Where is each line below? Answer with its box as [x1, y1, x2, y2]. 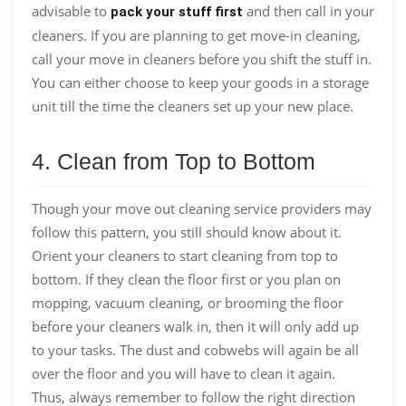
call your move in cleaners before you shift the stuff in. [32, 49, 372, 68]
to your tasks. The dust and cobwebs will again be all [32, 340, 359, 359]
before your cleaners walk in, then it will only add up [32, 316, 359, 335]
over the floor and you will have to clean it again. [32, 363, 335, 382]
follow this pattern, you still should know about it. [32, 222, 342, 241]
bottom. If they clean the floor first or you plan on [32, 269, 341, 288]
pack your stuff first [111, 3, 243, 20]
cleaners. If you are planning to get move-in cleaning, [32, 25, 361, 44]
